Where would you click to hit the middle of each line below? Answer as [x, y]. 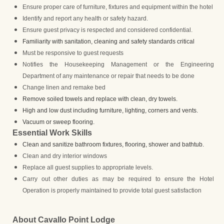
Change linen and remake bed [64, 87]
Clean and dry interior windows [65, 156]
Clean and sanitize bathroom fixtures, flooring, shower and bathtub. [113, 144]
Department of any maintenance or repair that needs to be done [108, 76]
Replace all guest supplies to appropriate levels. [88, 167]
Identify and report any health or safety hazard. [85, 18]
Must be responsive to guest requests [73, 53]
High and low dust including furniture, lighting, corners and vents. [110, 110]
